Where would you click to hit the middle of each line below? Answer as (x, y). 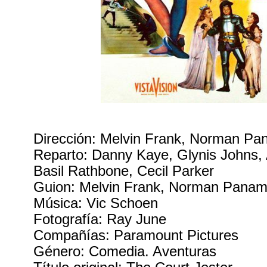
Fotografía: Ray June (100, 219)
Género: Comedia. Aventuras (125, 251)
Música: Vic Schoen (96, 203)
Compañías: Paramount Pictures (136, 235)
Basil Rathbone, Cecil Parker (124, 171)
